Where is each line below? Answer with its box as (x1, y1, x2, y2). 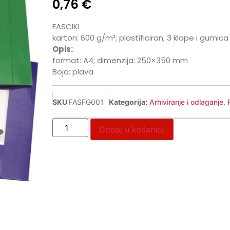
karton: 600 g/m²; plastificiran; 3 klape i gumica (52, 32, 228, 44)
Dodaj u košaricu (99, 124, 165, 135)
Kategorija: (108, 97, 147, 106)
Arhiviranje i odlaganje (149, 97, 223, 106)
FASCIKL (52, 21, 83, 32)
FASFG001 (68, 97, 104, 106)
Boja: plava (52, 66, 93, 78)
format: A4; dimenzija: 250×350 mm (52, 55, 188, 66)
